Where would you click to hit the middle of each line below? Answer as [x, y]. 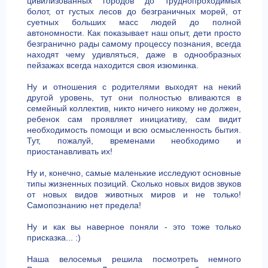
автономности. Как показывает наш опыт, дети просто [134, 33]
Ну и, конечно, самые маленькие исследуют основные [134, 173]
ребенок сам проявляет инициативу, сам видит [134, 119]
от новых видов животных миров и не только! [134, 194]
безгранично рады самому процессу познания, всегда [134, 44]
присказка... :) [54, 237]
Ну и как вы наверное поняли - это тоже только [134, 227]
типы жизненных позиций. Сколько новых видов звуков [134, 184]
